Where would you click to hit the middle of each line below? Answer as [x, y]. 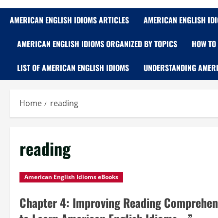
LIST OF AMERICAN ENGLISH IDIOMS [73, 68]
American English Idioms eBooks [71, 177]
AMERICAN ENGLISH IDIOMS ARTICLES [69, 20]
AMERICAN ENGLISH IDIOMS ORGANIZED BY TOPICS [97, 44]
